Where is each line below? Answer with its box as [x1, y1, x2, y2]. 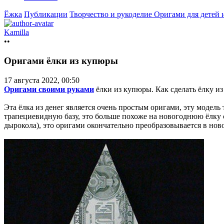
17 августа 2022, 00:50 [4, 75, 79, 84]
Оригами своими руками [4, 84, 94, 93]
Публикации [24, 10, 67, 19]
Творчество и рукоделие [69, 10, 154, 19]
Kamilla [4, 28, 29, 37]
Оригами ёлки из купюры [4, 55, 118, 66]
